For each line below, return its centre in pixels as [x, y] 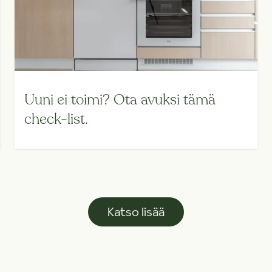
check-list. [56, 120]
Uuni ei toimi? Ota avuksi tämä [120, 100]
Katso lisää [136, 212]
